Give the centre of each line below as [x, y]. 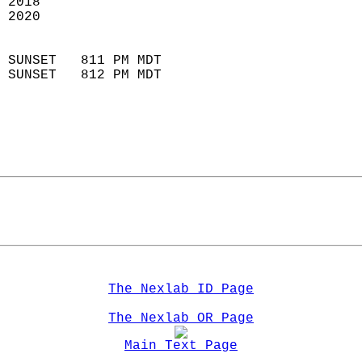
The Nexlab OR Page [181, 318]
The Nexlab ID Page [181, 289]
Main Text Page [181, 346]
